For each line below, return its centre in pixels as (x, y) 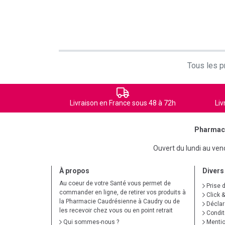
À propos (74, 171)
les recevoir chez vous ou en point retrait (116, 210)
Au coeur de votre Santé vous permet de (115, 183)
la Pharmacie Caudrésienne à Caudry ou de (120, 201)
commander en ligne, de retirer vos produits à (123, 192)
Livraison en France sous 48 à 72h (123, 103)
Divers (213, 171)
